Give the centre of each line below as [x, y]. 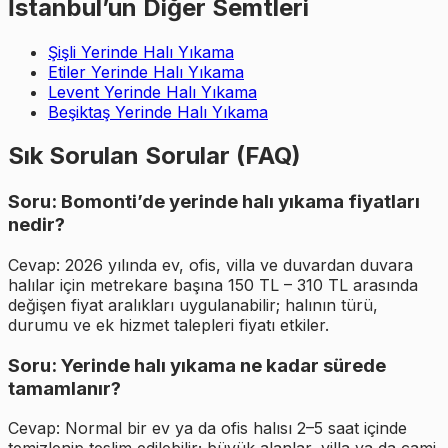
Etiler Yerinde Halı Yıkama [146, 71]
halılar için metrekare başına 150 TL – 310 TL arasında [213, 285]
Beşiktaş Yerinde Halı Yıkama [158, 111]
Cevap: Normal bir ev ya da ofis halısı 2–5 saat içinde [207, 428]
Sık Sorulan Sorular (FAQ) [154, 156]
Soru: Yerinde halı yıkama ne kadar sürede [197, 365]
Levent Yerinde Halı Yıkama [152, 91]
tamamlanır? [64, 388]
